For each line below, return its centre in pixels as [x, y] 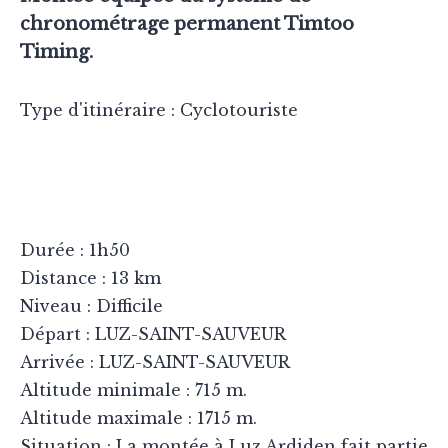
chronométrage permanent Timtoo [187, 24]
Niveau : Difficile [91, 306]
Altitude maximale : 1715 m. [138, 418]
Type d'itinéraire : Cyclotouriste [159, 110]
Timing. [56, 52]
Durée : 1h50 [75, 250]
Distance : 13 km [90, 278]
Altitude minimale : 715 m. [133, 390]
